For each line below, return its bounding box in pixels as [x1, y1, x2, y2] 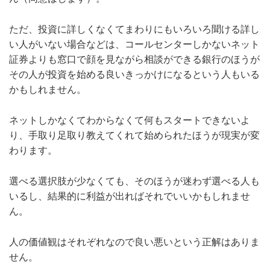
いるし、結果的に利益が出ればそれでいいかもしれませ [9, 191, 250, 202]
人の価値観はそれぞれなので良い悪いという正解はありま [9, 237, 260, 248]
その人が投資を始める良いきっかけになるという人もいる [9, 69, 260, 80]
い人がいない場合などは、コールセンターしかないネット [9, 39, 260, 50]
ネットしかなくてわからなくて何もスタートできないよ [9, 115, 250, 126]
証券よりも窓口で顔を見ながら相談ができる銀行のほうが [9, 54, 260, 65]
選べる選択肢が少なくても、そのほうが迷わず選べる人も [9, 176, 260, 187]
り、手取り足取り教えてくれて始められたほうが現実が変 [9, 130, 260, 141]
